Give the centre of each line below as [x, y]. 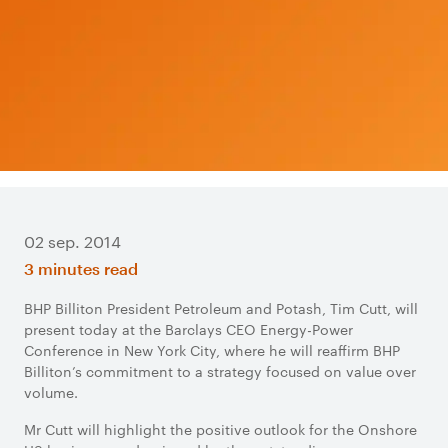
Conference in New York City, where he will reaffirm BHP [212, 350]
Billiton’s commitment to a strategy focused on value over [220, 371]
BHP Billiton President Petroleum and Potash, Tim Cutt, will [221, 308]
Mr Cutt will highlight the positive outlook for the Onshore [220, 429]
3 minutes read [81, 268]
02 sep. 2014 [72, 241]
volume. [51, 392]
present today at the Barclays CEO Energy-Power [188, 329]
